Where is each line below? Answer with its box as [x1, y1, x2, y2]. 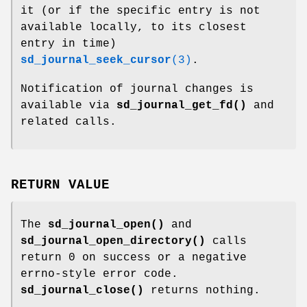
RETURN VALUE [11, 177, 110, 193]
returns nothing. [144, 284, 260, 297]
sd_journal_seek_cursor [21, 53, 171, 66]
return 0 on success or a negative [21, 251, 247, 265]
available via [21, 99, 116, 112]
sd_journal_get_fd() [116, 99, 247, 112]
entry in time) [21, 37, 116, 50]
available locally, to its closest [21, 21, 247, 34]
